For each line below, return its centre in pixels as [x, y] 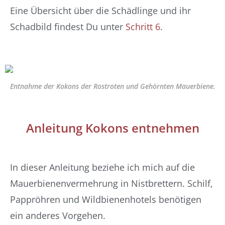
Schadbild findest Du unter [68, 27]
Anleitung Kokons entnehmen [113, 128]
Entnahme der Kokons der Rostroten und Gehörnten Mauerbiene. [113, 86]
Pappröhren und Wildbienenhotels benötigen [106, 199]
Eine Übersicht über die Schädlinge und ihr [100, 11]
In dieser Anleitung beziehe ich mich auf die [102, 167]
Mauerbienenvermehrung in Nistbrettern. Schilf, [111, 183]
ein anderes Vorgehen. [58, 215]
